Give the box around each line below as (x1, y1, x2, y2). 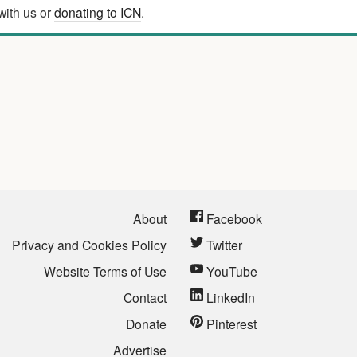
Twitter (203, 236, 242, 254)
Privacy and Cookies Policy (12, 236, 167, 254)
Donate (126, 315, 167, 333)
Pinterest (203, 315, 257, 333)
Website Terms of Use (44, 262, 167, 280)
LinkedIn (203, 288, 255, 307)
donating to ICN (54, 3, 141, 22)
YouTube (203, 262, 257, 280)
